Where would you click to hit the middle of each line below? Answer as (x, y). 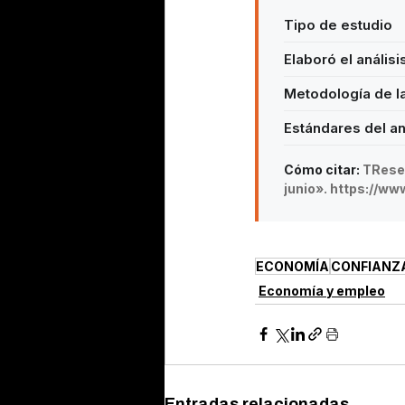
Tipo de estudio (338, 24)
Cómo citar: (322, 169)
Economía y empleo (322, 290)
